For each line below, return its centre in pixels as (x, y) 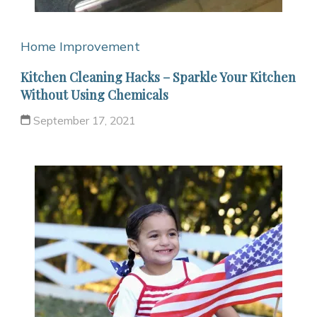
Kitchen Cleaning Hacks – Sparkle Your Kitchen (158, 77)
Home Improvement (80, 47)
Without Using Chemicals (94, 95)
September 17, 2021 (84, 121)
